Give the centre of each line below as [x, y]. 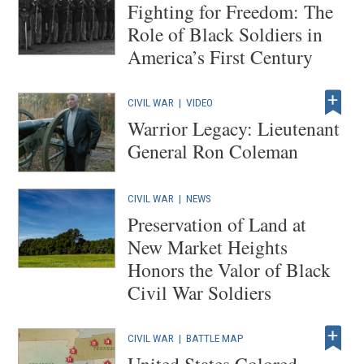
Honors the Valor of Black [230, 269]
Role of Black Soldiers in [225, 34]
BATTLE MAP [215, 338]
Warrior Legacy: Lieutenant [234, 128]
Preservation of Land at [217, 224]
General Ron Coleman [213, 151]
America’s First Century [221, 57]
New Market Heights [208, 247]
